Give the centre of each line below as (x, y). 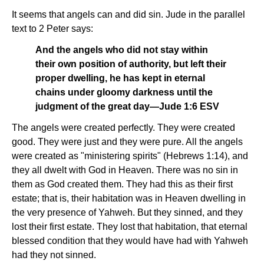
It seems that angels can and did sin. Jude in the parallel (128, 14)
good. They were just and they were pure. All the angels (127, 142)
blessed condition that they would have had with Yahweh (130, 241)
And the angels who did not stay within (122, 50)
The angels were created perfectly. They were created (123, 128)
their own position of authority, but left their (131, 64)
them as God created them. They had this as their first (122, 184)
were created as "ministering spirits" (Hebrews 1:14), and (130, 156)
